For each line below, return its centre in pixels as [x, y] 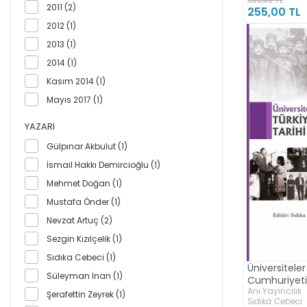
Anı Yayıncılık [274, 291]
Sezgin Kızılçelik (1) [84, 238]
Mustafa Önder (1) [84, 201]
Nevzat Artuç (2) [79, 220]
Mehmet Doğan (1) [84, 183]
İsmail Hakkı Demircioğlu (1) [103, 164]
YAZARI [40, 126]
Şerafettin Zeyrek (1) [86, 294]
